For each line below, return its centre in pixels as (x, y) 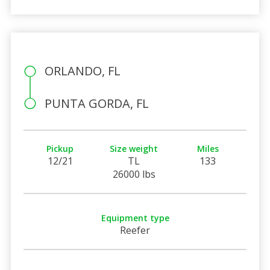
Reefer (135, 230)
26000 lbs (134, 174)
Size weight (134, 148)
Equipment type (135, 218)
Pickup (60, 148)
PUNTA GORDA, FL (96, 103)
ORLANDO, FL (82, 71)
